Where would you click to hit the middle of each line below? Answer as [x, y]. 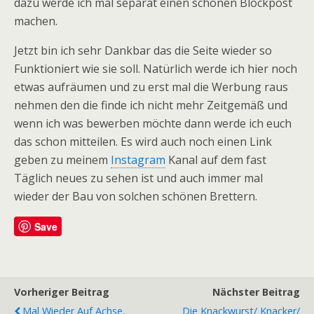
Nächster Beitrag [256, 292]
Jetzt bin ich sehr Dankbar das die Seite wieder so [143, 50]
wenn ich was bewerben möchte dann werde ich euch [153, 123]
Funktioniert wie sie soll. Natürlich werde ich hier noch [156, 68]
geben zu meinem [62, 159]
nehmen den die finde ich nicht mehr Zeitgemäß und [151, 105]
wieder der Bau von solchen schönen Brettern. [136, 196]
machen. [36, 21]
